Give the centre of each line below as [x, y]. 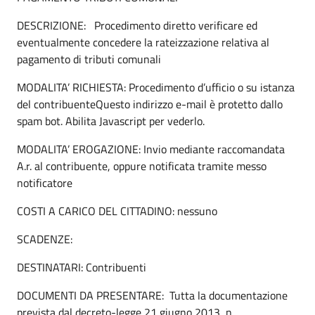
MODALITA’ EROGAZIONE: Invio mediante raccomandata [151, 149]
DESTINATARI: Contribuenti [82, 267]
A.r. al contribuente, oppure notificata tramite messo [142, 166]
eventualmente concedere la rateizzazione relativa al [143, 42]
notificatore [45, 182]
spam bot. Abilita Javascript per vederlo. [111, 121]
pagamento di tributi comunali [89, 59]
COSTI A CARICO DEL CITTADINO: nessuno [117, 211]
